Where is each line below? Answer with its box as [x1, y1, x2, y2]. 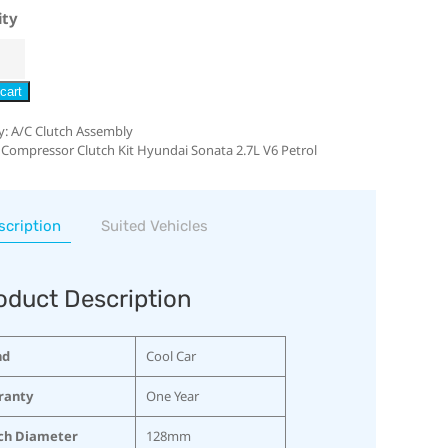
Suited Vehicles [100, 216, 208, 235]
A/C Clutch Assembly [10, 121, 133, 140]
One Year [145, 386, 199, 405]
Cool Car [145, 346, 196, 365]
